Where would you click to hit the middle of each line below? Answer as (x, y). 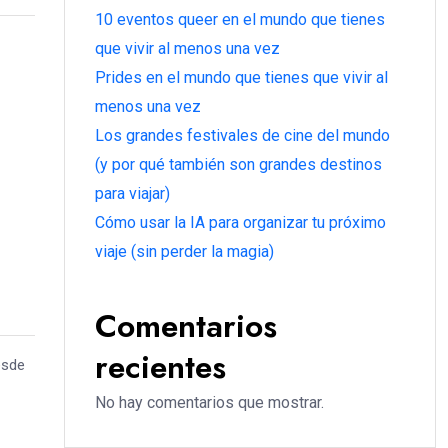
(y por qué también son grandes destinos (238, 164)
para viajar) (132, 193)
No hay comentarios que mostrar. (209, 402)
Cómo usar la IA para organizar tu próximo (240, 222)
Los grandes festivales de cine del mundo (242, 135)
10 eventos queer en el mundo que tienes (240, 19)
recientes (160, 367)
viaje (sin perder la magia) (184, 251)
